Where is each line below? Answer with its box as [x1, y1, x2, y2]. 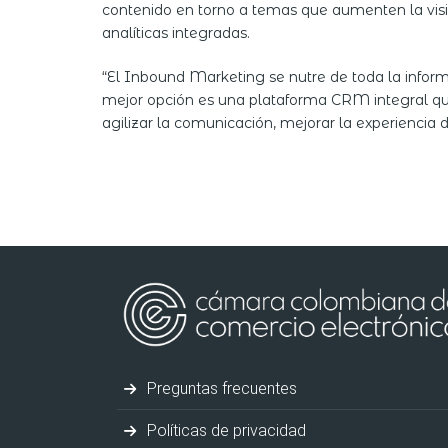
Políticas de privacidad [143, 420, 306, 440]
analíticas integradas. [102, 24, 250, 43]
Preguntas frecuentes [143, 378, 297, 398]
